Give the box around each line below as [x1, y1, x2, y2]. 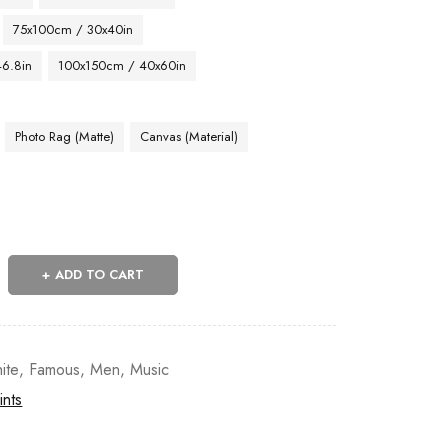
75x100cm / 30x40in [13, 20, 134, 39]
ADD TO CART [55, 265, 145, 284]
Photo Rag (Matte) [15, 127, 115, 146]
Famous [29, 358, 81, 381]
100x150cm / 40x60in [58, 56, 187, 75]
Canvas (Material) [140, 127, 239, 146]
